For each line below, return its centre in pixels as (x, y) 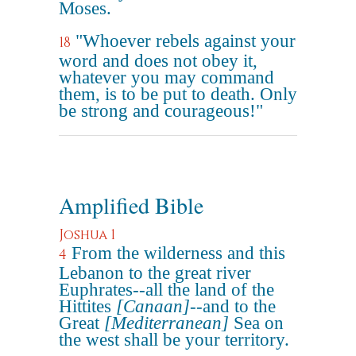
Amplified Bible (131, 205)
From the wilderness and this (178, 253)
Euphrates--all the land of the (166, 290)
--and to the (233, 306)
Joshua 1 (87, 235)
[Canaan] (153, 306)
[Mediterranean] (166, 323)
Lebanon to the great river (155, 273)
